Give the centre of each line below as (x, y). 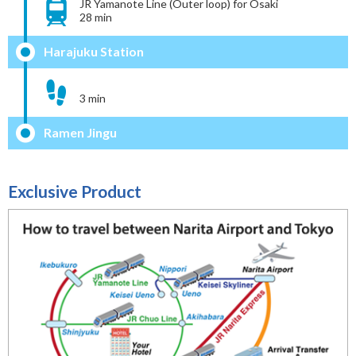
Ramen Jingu (80, 132)
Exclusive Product (75, 191)
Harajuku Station (94, 51)
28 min (96, 17)
